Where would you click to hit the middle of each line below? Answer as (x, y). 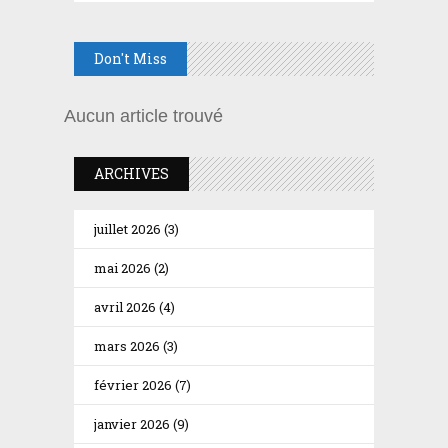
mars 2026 (127, 345)
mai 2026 (122, 267)
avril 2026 (125, 306)
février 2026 (133, 384)
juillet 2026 (127, 228)
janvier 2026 (132, 423)
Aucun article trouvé (143, 115)
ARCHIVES (131, 173)
